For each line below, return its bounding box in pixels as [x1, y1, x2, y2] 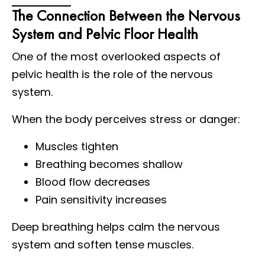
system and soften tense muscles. [12, 237, 193, 252]
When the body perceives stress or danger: [12, 111, 240, 127]
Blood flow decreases [35, 174, 150, 189]
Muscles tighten [35, 138, 118, 154]
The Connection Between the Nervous [12, 5, 240, 25]
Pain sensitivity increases [35, 192, 167, 207]
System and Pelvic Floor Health [12, 23, 198, 44]
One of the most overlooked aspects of [12, 49, 221, 64]
